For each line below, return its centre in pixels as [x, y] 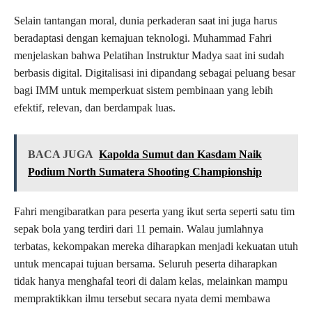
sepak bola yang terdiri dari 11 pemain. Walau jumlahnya [139, 228]
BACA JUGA [61, 154]
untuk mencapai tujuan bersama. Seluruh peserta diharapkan [146, 263]
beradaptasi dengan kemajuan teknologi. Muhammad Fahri [143, 38]
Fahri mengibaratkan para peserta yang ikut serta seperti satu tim [154, 211]
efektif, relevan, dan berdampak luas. [95, 107]
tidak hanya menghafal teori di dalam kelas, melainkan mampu [151, 281]
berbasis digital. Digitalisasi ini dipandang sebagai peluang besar [155, 72]
